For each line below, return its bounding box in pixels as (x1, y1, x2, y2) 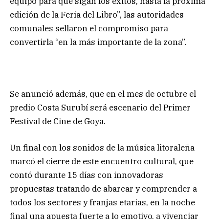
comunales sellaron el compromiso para (10, 23, 168, 34)
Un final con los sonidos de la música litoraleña (10, 142, 195, 153)
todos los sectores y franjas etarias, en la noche (10, 197, 195, 208)
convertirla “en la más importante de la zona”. (10, 37, 187, 48)
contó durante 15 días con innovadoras (10, 170, 163, 181)
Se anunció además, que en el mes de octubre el (10, 88, 196, 100)
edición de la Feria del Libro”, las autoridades (10, 9, 184, 21)
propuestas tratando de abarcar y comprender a (10, 183, 197, 195)
